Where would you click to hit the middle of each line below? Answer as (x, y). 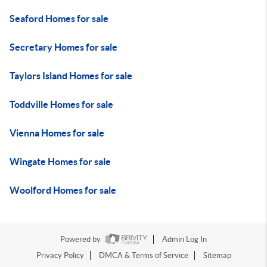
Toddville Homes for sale (61, 104)
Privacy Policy (60, 256)
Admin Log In (184, 240)
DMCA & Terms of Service (143, 256)
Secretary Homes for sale (63, 47)
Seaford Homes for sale (59, 18)
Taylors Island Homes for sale (71, 76)
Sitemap (217, 256)
